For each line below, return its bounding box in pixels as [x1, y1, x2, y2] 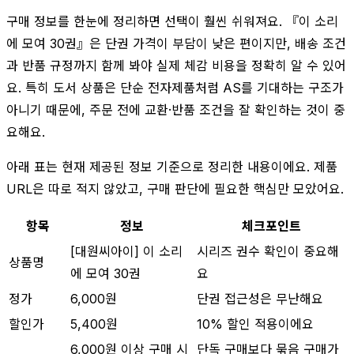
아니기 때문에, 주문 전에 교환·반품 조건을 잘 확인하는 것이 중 [6, 101, 345, 118]
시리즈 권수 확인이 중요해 [197, 243, 339, 259]
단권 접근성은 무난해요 [197, 290, 323, 307]
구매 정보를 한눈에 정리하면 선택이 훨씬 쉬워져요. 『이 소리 [6, 13, 338, 29]
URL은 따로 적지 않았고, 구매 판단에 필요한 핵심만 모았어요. [6, 180, 344, 197]
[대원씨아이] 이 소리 [70, 243, 183, 259]
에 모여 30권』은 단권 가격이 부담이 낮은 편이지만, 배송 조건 [6, 35, 346, 51]
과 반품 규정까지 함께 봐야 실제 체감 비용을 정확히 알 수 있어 [6, 57, 346, 73]
